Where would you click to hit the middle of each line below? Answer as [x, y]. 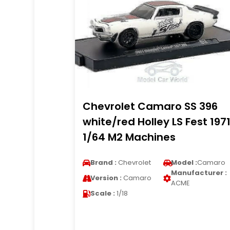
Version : [106, 178]
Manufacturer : [199, 173]
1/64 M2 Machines [129, 137]
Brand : [103, 162]
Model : [184, 162]
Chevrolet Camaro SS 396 [150, 106]
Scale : [102, 193]
